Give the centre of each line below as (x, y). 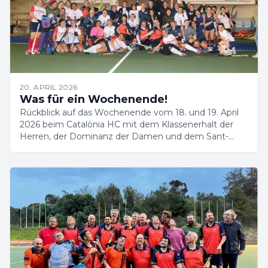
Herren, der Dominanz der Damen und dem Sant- (124, 136)
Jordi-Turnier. (46, 148)
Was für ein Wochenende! (94, 99)
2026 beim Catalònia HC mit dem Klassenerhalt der (127, 124)
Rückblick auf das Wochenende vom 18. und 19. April (129, 112)
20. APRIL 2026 (49, 87)
